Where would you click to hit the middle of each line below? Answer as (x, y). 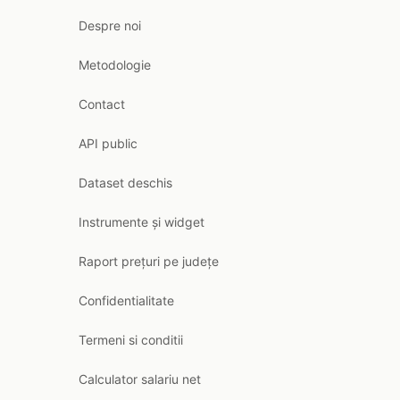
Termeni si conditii (131, 340)
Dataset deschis (125, 183)
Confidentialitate (126, 300)
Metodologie (115, 65)
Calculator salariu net (140, 379)
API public (108, 143)
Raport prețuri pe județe (149, 261)
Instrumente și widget (142, 222)
